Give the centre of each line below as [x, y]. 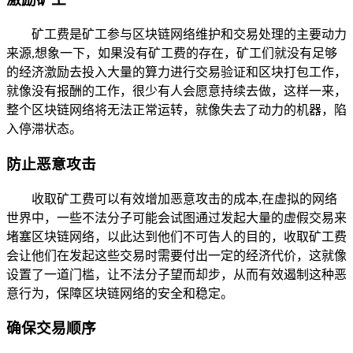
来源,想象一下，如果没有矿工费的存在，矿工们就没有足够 [172, 54]
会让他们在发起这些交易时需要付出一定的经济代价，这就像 [176, 255]
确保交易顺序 [51, 329]
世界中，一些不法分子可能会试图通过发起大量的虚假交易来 [176, 217]
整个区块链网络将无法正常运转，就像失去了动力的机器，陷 [176, 110]
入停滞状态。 [44, 129]
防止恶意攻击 [51, 164]
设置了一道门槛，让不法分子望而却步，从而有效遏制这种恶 [176, 274]
